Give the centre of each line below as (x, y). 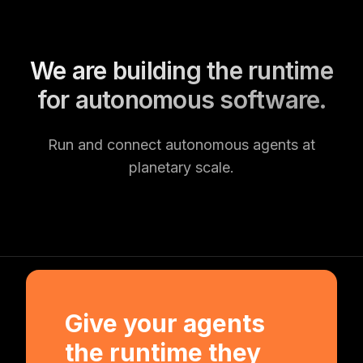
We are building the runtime (181, 70)
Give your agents (165, 323)
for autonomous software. (181, 100)
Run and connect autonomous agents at (181, 145)
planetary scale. (181, 167)
